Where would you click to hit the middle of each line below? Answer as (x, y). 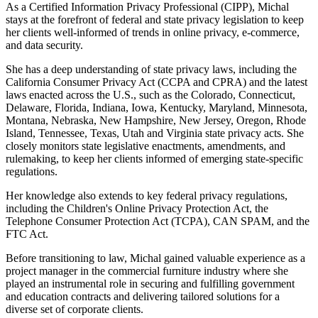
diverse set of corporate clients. (75, 309)
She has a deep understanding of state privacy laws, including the (151, 69)
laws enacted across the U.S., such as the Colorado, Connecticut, (150, 94)
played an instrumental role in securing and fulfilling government (150, 283)
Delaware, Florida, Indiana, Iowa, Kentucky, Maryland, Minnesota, (157, 107)
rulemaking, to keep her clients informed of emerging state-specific (154, 158)
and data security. (44, 45)
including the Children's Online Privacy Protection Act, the (137, 208)
